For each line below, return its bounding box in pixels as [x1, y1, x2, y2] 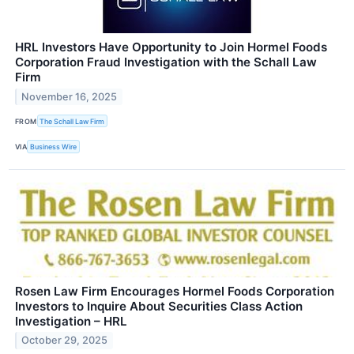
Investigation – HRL [15, 313, 127, 329]
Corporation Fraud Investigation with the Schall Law [15, 55, 317, 70]
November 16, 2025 [21, 91, 118, 104]
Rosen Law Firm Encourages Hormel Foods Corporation [15, 283, 334, 299]
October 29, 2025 [21, 334, 108, 347]
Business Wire [30, 142, 77, 152]
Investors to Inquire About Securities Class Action [15, 298, 303, 314]
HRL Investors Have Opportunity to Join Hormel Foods [15, 40, 327, 55]
